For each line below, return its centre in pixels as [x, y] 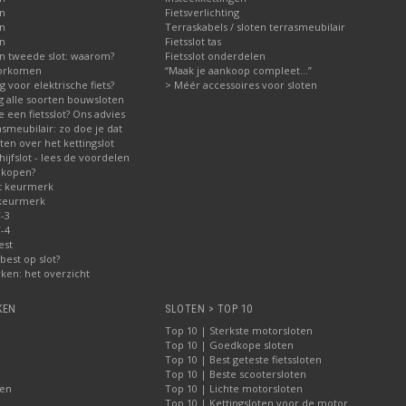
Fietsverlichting [202, 12]
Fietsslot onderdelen [215, 56]
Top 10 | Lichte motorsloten [234, 388]
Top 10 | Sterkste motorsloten [239, 330]
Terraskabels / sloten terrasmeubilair [255, 27]
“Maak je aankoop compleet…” [238, 70]
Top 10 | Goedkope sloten [229, 345]
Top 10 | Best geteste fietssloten [243, 359]
